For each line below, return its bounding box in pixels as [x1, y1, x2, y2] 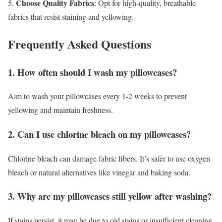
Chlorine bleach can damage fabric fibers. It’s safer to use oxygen [8, 153, 210, 164]
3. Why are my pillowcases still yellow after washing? [8, 189, 212, 203]
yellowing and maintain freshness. [8, 105, 113, 115]
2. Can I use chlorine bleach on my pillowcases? [8, 127, 191, 141]
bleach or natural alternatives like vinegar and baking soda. [8, 166, 190, 177]
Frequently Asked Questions [8, 35, 151, 53]
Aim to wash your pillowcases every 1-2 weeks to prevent [8, 91, 187, 102]
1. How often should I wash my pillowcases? [8, 65, 177, 79]
